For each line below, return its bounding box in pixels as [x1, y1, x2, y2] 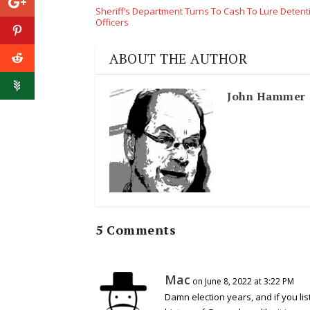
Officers [95, 16, 129, 29]
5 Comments [95, 221, 176, 239]
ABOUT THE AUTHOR [109, 50, 247, 69]
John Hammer [227, 89, 306, 104]
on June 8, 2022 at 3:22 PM [192, 275, 294, 288]
